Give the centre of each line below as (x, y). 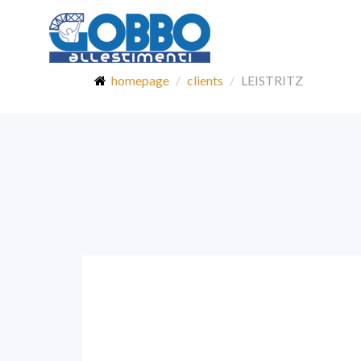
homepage (140, 80)
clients (205, 80)
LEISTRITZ (272, 80)
